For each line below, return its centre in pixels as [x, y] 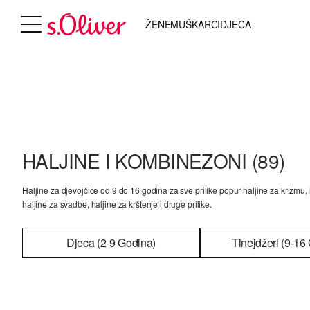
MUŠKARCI [195, 24]
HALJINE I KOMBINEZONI [137, 160]
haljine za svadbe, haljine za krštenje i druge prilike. [117, 203]
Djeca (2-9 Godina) [111, 243]
